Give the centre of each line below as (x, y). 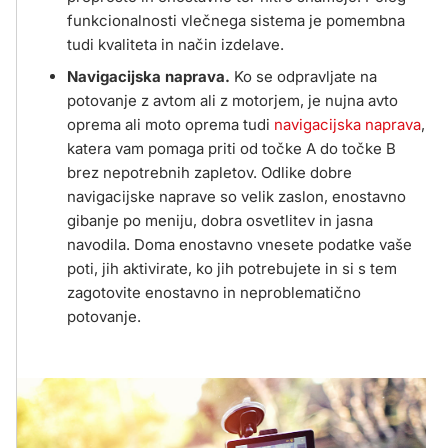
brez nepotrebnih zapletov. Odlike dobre (209, 172)
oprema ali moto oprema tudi (170, 124)
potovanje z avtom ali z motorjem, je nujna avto (232, 100)
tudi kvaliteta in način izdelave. (175, 44)
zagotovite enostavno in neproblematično (214, 292)
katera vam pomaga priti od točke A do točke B (231, 148)
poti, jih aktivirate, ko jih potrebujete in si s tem (232, 268)
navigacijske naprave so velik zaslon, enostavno (236, 196)
